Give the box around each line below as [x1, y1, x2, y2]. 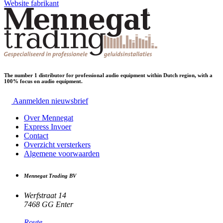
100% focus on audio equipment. [4, 78, 83, 84]
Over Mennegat [24, 113, 73, 122]
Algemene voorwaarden [24, 149, 100, 158]
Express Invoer [24, 122, 71, 131]
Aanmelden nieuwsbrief [13, 96, 88, 105]
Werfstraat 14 [24, 191, 66, 200]
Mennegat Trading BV [24, 172, 76, 179]
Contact [24, 131, 48, 140]
